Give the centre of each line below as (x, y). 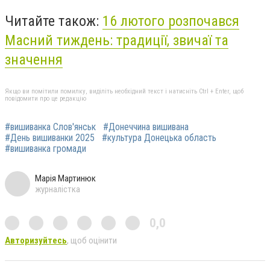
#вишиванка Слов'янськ (50, 127)
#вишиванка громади (46, 149)
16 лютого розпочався (171, 21)
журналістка (58, 190)
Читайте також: (54, 21)
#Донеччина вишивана (146, 127)
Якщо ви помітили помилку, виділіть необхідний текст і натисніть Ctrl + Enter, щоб (124, 92)
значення (34, 59)
